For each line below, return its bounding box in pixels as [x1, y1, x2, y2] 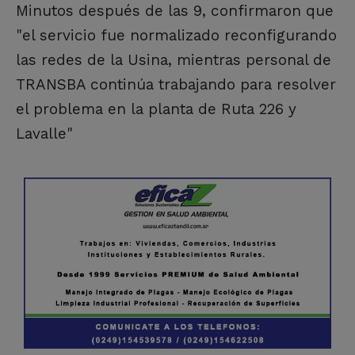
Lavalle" [16, 124, 73, 143]
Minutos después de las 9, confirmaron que [16, 2, 334, 21]
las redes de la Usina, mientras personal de [16, 51, 331, 70]
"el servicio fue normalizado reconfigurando [16, 26, 337, 45]
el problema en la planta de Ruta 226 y [16, 100, 296, 119]
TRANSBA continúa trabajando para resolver [16, 75, 336, 94]
